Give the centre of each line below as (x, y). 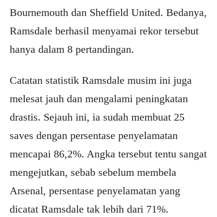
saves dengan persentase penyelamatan (94, 136)
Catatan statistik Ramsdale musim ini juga (101, 80)
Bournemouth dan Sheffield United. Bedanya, (108, 13)
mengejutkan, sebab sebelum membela (93, 172)
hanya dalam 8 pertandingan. (72, 49)
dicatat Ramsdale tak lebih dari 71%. (89, 209)
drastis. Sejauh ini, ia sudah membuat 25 (97, 117)
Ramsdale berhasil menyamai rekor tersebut (104, 31)
